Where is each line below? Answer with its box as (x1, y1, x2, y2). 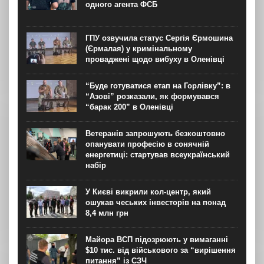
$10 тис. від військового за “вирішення (85, 246, 236, 255)
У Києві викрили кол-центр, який (85, 187, 211, 197)
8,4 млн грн (85, 209, 128, 218)
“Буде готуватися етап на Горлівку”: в (85, 81, 230, 91)
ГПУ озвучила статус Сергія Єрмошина (85, 34, 233, 43)
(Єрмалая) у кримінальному (85, 44, 192, 54)
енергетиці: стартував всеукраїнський (85, 150, 230, 160)
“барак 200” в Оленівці (85, 103, 173, 112)
